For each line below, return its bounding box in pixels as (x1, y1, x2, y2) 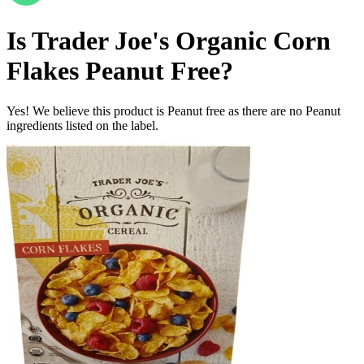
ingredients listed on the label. (6, 118, 158, 132)
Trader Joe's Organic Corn (32, 26, 331, 56)
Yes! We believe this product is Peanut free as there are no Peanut (6, 103, 340, 118)
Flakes (6, 56, 79, 86)
